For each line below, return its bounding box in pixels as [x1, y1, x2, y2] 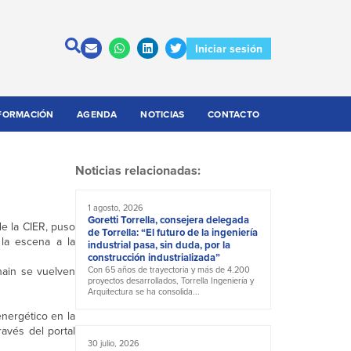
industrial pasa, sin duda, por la [88, 237, 230, 253]
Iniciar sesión [195, 40, 262, 56]
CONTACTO [208, 107, 260, 121]
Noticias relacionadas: [75, 161, 201, 180]
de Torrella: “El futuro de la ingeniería [88, 225, 258, 241]
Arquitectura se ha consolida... [88, 285, 200, 299]
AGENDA [77, 107, 118, 121]
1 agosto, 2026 [88, 201, 143, 215]
